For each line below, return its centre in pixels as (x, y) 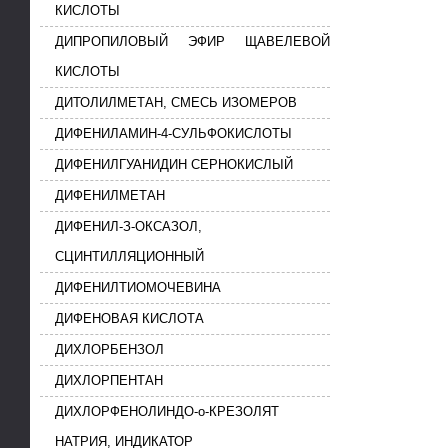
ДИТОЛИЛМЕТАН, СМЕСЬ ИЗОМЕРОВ (176, 103)
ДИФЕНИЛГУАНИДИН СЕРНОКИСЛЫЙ (174, 165)
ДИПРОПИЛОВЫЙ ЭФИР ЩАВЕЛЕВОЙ (192, 42)
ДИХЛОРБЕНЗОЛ (109, 350)
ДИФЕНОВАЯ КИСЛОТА (129, 319)
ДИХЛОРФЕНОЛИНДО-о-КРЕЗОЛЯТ (167, 412)
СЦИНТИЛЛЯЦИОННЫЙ (129, 257)
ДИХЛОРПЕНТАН (109, 381)
